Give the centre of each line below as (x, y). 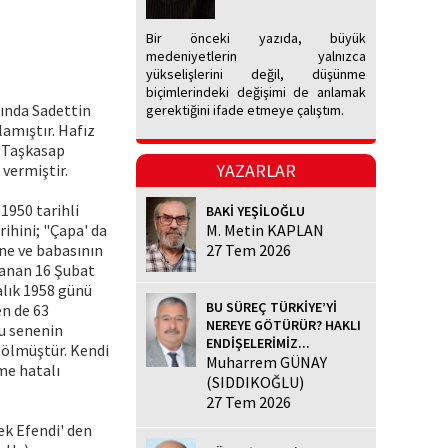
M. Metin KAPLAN (265, 230)
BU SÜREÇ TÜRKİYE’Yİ (271, 306)
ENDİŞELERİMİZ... (258, 342)
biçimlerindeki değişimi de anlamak (256, 92)
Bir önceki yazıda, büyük (256, 38)
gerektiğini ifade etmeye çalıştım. (245, 110)
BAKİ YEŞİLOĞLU (255, 211)
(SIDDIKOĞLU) (255, 381)
